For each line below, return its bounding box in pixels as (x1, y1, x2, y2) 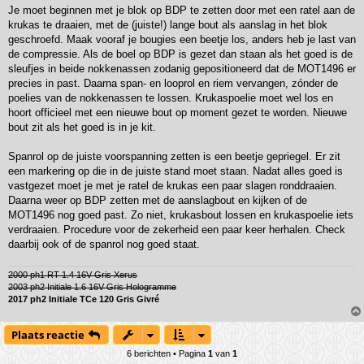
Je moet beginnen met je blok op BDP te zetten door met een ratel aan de (8, 3, 355, 16)
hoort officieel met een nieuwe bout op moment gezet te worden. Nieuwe (8, 106, 347, 119)
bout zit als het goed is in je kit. (8, 120, 156, 133)
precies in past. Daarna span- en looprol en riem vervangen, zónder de (8, 76, 338, 89)
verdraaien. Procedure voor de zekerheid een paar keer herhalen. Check (8, 223, 345, 236)
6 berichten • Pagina (127, 348, 208, 358)
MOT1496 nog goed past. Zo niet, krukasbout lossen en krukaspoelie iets (8, 208, 353, 221)
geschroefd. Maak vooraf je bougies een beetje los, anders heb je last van (8, 32, 356, 45)
